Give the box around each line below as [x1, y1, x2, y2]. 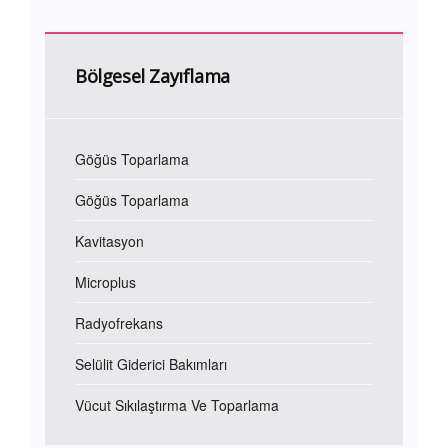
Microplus [75, 272, 136, 292]
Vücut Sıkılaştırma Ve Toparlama [75, 395, 279, 415]
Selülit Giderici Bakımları [75, 354, 227, 374]
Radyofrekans [75, 313, 163, 333]
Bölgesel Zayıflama [75, 64, 230, 88]
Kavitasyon [75, 231, 144, 251]
